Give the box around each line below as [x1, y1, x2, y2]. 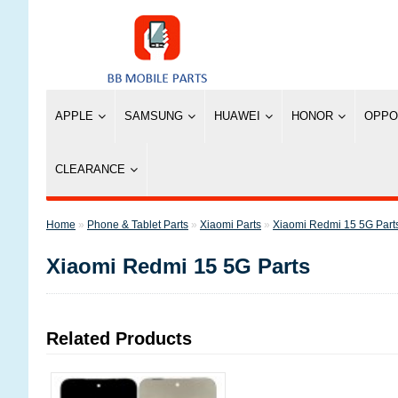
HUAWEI [214, 109, 260, 123]
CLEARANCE [55, 163, 125, 176]
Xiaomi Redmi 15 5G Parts [46, 254, 310, 278]
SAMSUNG [124, 109, 183, 123]
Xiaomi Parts [200, 219, 261, 231]
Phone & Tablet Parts [87, 219, 188, 231]
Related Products [46, 329, 192, 348]
